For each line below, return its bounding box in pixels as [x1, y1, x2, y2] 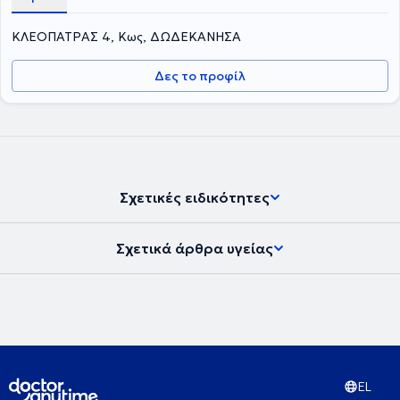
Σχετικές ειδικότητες [120, 188, 270, 206]
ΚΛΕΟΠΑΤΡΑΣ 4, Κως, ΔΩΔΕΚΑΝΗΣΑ [12, 29, 241, 45]
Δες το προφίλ [154, 68, 246, 84]
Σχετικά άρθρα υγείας [116, 239, 273, 257]
